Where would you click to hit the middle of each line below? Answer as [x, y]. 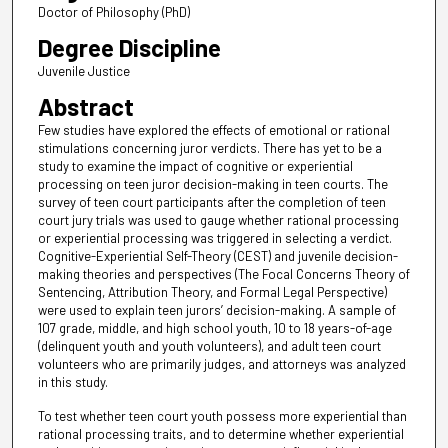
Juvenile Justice [83, 70]
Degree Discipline [129, 47]
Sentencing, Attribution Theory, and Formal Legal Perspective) [212, 292]
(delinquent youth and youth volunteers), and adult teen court [209, 346]
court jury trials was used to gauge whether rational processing [218, 220]
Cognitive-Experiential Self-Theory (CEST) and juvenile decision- [217, 256]
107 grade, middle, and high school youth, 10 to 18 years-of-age [214, 328]
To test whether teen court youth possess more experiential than [222, 416]
